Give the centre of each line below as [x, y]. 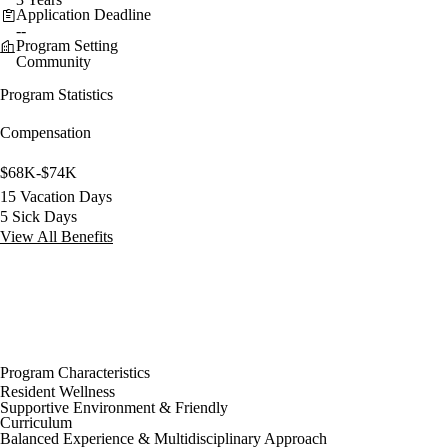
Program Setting [67, 45]
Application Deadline [83, 14]
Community [53, 61]
